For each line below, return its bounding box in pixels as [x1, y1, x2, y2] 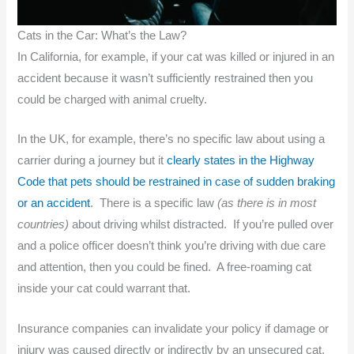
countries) [17, 218, 70, 232]
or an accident [17, 197, 91, 210]
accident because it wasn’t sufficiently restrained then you [17, 72, 314, 85]
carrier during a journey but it [17, 154, 168, 168]
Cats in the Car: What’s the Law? [17, 29, 187, 43]
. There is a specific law [90, 197, 218, 210]
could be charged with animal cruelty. [17, 93, 211, 107]
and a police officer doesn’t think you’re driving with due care [17, 239, 326, 253]
